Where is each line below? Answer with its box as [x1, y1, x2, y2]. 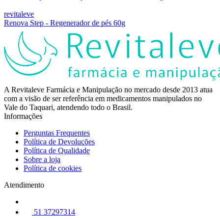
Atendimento [4, 180, 44, 189]
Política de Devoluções [24, 137, 95, 146]
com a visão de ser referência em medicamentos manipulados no [4, 94, 202, 103]
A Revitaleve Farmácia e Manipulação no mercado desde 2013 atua [4, 85, 213, 94]
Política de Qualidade [24, 146, 90, 155]
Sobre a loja [24, 155, 60, 164]
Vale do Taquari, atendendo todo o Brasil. [4, 103, 133, 111]
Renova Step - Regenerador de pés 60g [4, 18, 125, 27]
